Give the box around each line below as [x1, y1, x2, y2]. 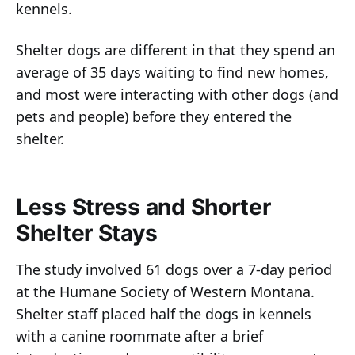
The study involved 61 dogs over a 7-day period [16, 260, 332, 280]
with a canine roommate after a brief [16, 326, 263, 346]
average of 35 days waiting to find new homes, [16, 63, 329, 82]
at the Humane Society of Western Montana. [16, 282, 315, 302]
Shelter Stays [16, 219, 158, 247]
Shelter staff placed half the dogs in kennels [16, 304, 311, 324]
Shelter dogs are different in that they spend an [16, 40, 335, 60]
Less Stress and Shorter [16, 193, 271, 221]
